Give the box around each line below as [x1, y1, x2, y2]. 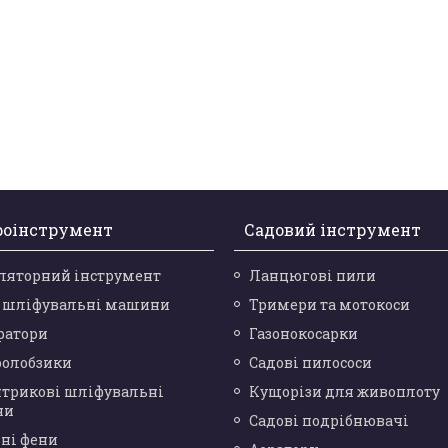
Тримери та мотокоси [248, 295, 410, 315]
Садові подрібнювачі [248, 411, 409, 431]
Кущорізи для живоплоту [248, 382, 440, 402]
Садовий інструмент [243, 219, 421, 241]
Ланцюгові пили [248, 266, 376, 286]
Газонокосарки [248, 324, 358, 344]
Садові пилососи [248, 353, 372, 373]
